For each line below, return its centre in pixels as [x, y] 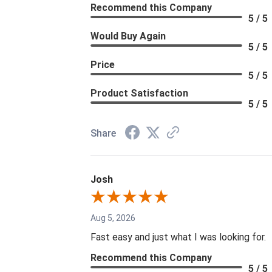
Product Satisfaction [140, 93]
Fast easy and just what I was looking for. [178, 237]
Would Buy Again [128, 36]
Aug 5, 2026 [113, 218]
